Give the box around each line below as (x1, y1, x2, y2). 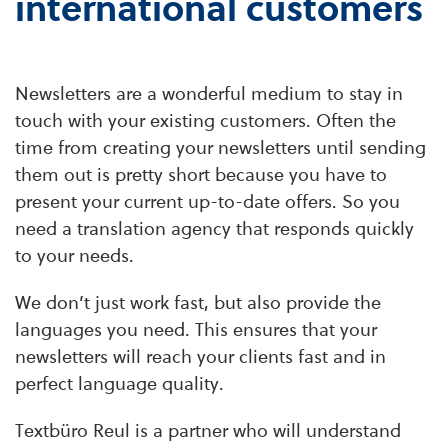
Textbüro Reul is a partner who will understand (15, 420, 401, 441)
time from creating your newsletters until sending (15, 137, 426, 158)
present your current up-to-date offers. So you (15, 191, 400, 212)
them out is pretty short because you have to (15, 164, 387, 185)
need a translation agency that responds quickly (15, 218, 414, 239)
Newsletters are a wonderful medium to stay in (15, 83, 403, 104)
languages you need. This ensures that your (15, 319, 377, 340)
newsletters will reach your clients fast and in (15, 346, 386, 367)
